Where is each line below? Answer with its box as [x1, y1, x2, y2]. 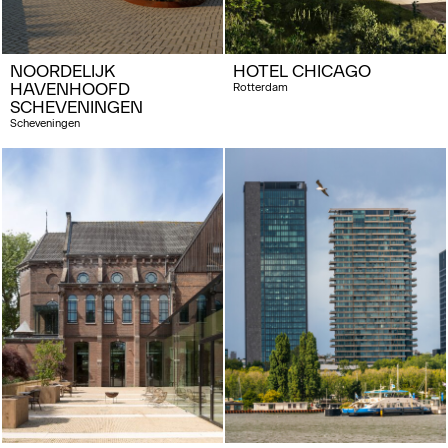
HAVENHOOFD [10, 78, 130, 99]
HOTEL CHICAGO [233, 60, 371, 81]
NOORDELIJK [10, 60, 115, 81]
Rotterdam [233, 80, 288, 94]
